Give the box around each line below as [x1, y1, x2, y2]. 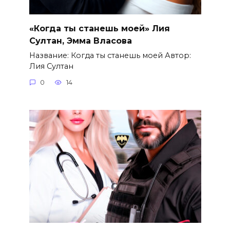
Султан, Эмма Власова [29, 35, 132, 46]
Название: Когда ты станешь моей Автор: [29, 50, 191, 60]
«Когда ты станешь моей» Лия [29, 23, 170, 33]
